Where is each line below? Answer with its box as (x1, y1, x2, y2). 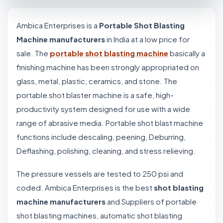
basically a (168, 48, 205, 58)
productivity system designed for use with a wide (16, 104, 190, 113)
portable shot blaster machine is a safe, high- (16, 90, 174, 100)
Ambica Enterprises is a (16, 20, 99, 30)
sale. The (16, 48, 50, 58)
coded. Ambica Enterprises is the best (16, 183, 154, 192)
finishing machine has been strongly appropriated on (16, 62, 199, 72)
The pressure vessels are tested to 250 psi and (16, 169, 183, 178)
